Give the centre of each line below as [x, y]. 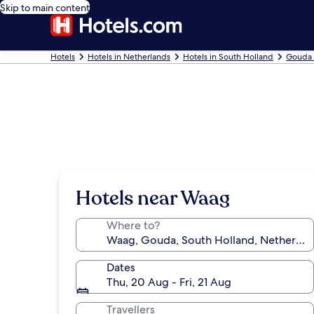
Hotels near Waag [153, 198]
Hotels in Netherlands [129, 57]
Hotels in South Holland [228, 57]
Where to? [133, 225]
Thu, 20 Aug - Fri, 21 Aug [169, 282]
